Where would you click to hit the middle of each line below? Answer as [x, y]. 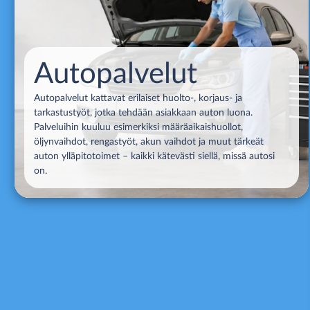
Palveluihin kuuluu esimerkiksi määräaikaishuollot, [138, 127]
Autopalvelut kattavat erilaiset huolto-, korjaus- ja [138, 98]
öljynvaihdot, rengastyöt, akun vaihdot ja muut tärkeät [149, 142]
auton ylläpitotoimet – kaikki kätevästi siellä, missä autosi [154, 156]
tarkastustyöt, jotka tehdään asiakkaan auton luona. [143, 112]
